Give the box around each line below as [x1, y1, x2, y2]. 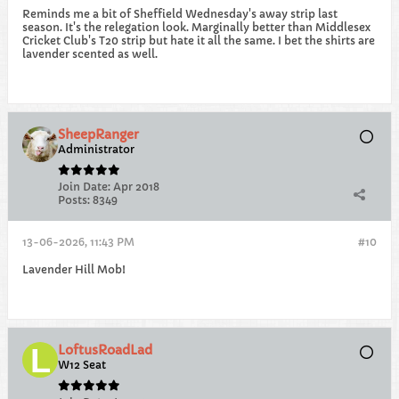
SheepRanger [58, 126, 139, 142]
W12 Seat [58, 358, 106, 371]
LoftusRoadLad [58, 342, 152, 358]
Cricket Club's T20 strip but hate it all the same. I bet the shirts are [22, 34, 375, 47]
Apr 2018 [113, 180, 159, 193]
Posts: [58, 193, 90, 207]
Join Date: [58, 180, 110, 193]
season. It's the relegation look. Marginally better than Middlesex [22, 20, 370, 34]
